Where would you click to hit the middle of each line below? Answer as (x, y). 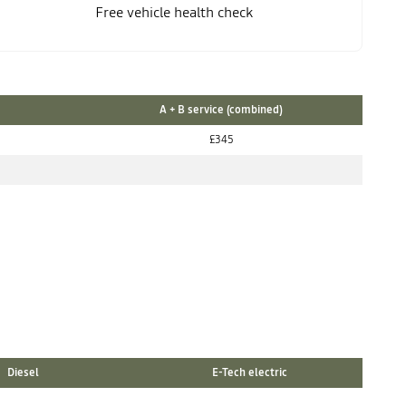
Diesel (23, 372)
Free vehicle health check (174, 12)
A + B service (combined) (221, 110)
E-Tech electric (249, 372)
